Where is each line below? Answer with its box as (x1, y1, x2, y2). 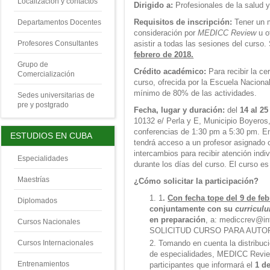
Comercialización (17, 70, 75, 79)
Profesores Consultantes (17, 39, 98, 48)
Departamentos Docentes (17, 18, 101, 27)
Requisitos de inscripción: (134, 17, 233, 27)
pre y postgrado (17, 101, 69, 110)
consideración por (134, 28, 198, 37)
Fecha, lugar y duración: (134, 105, 228, 115)
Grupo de (17, 60, 48, 69)
